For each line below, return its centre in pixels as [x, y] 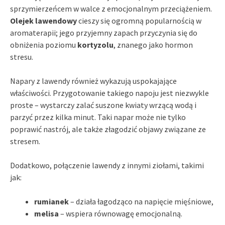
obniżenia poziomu [44, 44]
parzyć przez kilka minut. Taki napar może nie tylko [98, 117]
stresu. [22, 57]
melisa [46, 213]
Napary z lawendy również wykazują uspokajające [93, 81]
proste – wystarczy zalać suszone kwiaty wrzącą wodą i [103, 105]
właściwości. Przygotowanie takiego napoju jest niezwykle [109, 93]
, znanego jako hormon [153, 44]
